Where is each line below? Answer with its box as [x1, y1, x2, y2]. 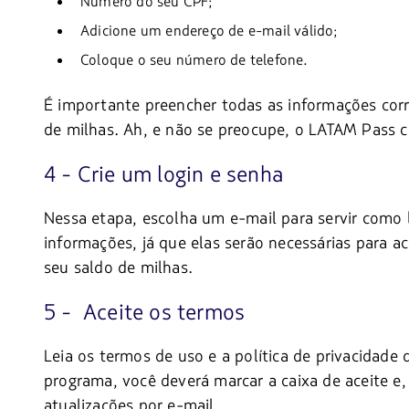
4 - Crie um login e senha [44, 160, 283, 191]
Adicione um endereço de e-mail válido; [80, 21, 338, 42]
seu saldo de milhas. [44, 257, 193, 279]
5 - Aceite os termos [44, 298, 246, 329]
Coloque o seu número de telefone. [80, 50, 309, 71]
